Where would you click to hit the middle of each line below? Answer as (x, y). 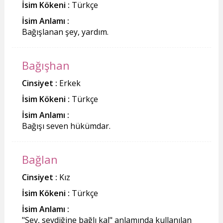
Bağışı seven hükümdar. (66, 126)
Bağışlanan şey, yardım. (65, 32)
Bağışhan (46, 65)
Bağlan (40, 159)
